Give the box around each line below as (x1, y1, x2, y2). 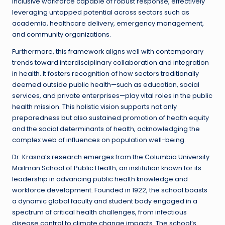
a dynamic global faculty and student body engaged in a (12, 197, 197, 206)
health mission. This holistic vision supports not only (12, 102, 177, 111)
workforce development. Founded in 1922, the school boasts (12, 186, 207, 195)
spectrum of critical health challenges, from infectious (12, 208, 187, 217)
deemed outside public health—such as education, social (12, 80, 199, 89)
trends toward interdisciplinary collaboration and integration (12, 58, 209, 67)
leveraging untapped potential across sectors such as (12, 8, 189, 17)
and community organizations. (12, 30, 111, 39)
